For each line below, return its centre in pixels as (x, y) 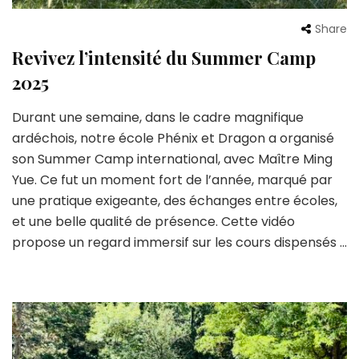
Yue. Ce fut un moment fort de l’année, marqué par (172, 180)
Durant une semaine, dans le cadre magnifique (158, 118)
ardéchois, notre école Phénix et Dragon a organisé (173, 139)
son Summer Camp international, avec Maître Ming (172, 159)
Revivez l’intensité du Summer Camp (164, 58)
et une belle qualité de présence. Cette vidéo (153, 222)
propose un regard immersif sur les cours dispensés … (179, 243)
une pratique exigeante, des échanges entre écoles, (175, 201)
